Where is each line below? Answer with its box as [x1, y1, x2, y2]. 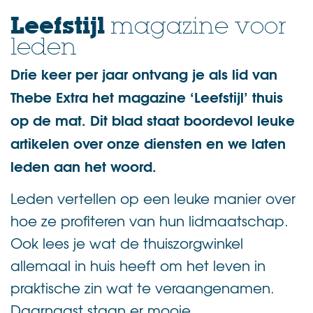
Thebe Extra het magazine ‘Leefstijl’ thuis [10, 85, 283, 107]
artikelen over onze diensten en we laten [10, 131, 286, 153]
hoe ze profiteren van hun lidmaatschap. [10, 210, 289, 231]
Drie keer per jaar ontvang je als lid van [10, 61, 277, 84]
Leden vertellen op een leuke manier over [10, 187, 296, 208]
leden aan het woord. [10, 154, 156, 176]
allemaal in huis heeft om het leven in [10, 254, 265, 275]
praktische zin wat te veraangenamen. [10, 277, 275, 298]
